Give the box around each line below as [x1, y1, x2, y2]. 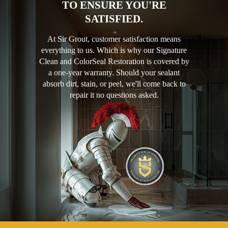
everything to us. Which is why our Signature [41, 46, 187, 55]
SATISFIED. [85, 13, 143, 25]
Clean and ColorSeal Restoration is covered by [39, 57, 189, 66]
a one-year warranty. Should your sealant [48, 68, 180, 77]
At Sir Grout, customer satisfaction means [47, 35, 181, 44]
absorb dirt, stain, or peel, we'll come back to [42, 79, 186, 89]
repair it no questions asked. [69, 91, 159, 100]
